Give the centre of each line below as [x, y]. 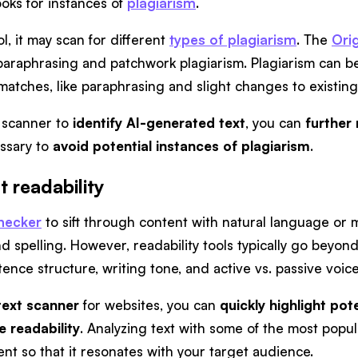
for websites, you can [149, 305]
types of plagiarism [233, 40]
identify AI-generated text [159, 123]
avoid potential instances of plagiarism [181, 146]
